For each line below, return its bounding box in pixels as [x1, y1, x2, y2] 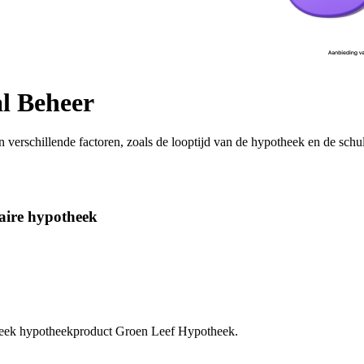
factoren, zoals [76, 135, 153, 149]
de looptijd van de [153, 135, 248, 149]
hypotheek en [248, 135, 320, 149]
